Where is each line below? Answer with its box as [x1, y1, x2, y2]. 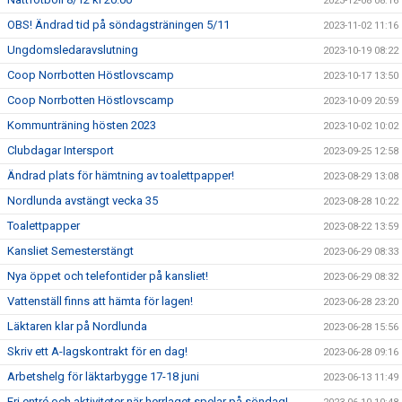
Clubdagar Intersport [7, 144, 114, 157]
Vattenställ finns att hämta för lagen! [7, 294, 193, 308]
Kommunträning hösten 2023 [7, 118, 156, 132]
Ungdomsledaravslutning [7, 43, 138, 57]
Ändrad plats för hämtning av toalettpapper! [7, 169, 234, 182]
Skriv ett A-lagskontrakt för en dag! [7, 345, 188, 358]
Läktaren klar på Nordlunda [7, 319, 147, 333]
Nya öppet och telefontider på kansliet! [7, 269, 208, 283]
